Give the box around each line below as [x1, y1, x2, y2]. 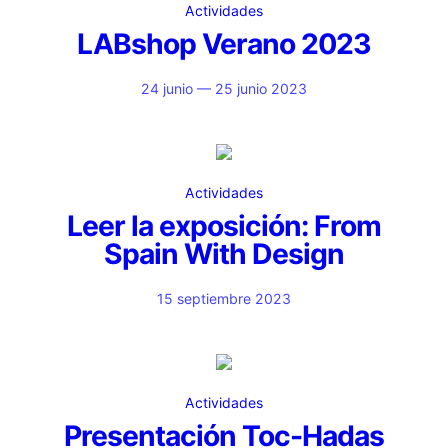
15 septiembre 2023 [157, 290, 291, 307]
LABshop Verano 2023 [77, 27, 371, 61]
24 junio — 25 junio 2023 [141, 80, 307, 97]
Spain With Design [104, 237, 344, 271]
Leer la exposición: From [67, 209, 381, 243]
